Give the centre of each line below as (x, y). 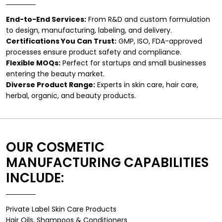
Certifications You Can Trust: (61, 41)
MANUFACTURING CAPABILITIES (107, 163)
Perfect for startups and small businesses (133, 63)
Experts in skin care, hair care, (147, 85)
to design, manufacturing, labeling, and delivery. (89, 30)
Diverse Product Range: (51, 85)
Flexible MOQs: (33, 63)
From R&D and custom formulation (148, 20)
